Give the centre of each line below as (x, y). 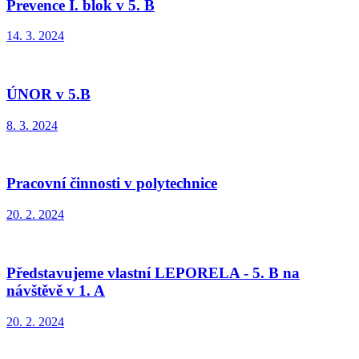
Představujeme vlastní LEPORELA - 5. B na (153, 272)
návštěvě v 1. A (56, 290)
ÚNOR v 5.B (48, 95)
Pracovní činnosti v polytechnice (112, 184)
